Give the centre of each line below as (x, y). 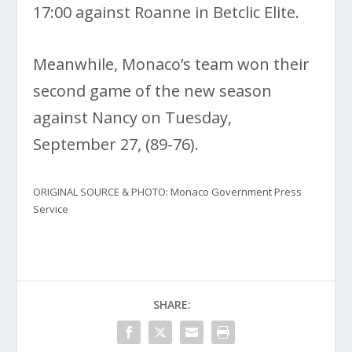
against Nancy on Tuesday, (133, 117)
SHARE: (172, 304)
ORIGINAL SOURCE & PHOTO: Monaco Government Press (168, 191)
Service (51, 209)
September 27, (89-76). (116, 144)
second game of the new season (153, 90)
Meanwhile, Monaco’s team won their (172, 64)
